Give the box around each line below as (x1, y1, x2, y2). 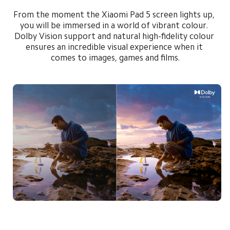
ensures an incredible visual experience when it (25, 43, 205, 52)
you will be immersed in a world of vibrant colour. (20, 21, 210, 30)
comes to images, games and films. (50, 53, 180, 63)
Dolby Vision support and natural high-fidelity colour (14, 32, 216, 41)
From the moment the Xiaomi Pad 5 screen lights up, (13, 10, 217, 20)
